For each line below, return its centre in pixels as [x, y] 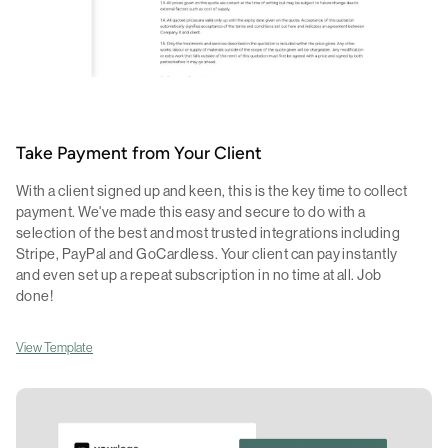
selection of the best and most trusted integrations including [208, 232]
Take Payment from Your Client [139, 154]
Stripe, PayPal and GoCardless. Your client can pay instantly [207, 253]
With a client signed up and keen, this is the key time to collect [212, 190]
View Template [54, 346]
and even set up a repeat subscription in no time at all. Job [199, 274]
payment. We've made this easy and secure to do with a [191, 211]
